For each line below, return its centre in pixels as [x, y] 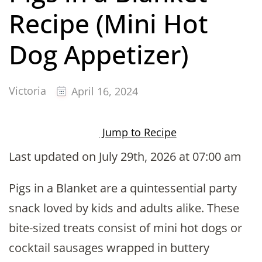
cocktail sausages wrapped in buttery [109, 248]
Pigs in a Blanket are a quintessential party [123, 188]
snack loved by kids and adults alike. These [124, 208]
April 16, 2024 [105, 92]
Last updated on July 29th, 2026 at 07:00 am [125, 157]
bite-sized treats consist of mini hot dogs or [125, 228]
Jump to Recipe [138, 132]
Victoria [27, 91]
